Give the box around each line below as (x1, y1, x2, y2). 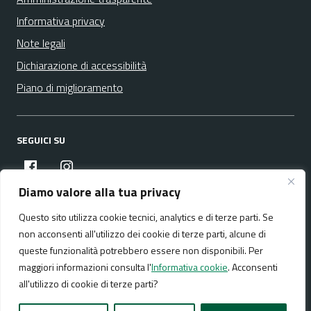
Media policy (17, 214, 74, 231)
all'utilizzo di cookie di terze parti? (19, 276, 158, 291)
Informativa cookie (151, 260, 228, 274)
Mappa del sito (132, 214, 200, 231)
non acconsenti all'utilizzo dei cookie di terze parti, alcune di (19, 226, 266, 241)
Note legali (17, 35, 65, 51)
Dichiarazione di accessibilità (17, 57, 146, 74)
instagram (74, 158, 121, 174)
